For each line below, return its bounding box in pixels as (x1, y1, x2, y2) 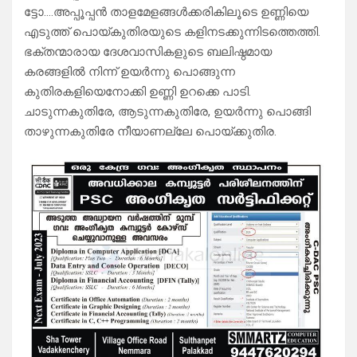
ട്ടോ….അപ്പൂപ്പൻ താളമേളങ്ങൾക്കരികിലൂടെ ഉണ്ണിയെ (24, 5, 308, 20)
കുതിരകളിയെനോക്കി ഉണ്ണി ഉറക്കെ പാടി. (24, 84, 251, 100)
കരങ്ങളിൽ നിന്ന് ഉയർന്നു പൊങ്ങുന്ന (24, 65, 235, 80)
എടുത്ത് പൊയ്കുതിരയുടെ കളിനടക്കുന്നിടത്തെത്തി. (24, 25, 320, 40)
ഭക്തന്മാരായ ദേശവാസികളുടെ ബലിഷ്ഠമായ (24, 45, 272, 60)
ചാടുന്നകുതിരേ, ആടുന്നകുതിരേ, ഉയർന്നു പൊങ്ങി (24, 104, 311, 120)
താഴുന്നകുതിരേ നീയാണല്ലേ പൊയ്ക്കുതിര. (24, 124, 277, 139)
